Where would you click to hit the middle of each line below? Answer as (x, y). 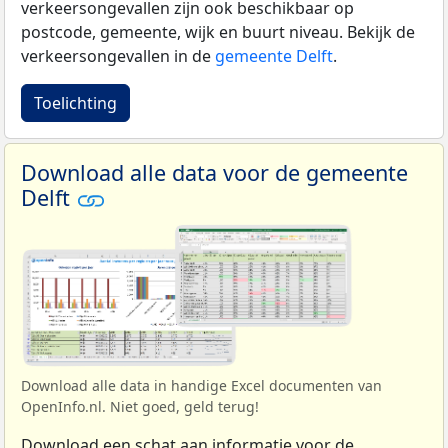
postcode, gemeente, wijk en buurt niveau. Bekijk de (218, 31)
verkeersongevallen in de (118, 55)
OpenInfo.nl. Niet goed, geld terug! (140, 407)
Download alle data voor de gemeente (214, 172)
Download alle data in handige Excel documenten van (201, 386)
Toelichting (75, 102)
